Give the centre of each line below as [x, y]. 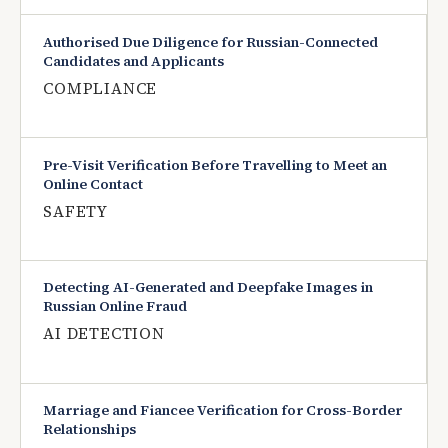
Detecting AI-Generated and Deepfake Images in [208, 287]
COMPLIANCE [100, 88]
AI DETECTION [104, 334]
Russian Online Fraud [115, 306]
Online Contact [93, 183]
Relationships [90, 429]
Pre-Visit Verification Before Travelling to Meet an [215, 164]
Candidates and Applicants [134, 60]
